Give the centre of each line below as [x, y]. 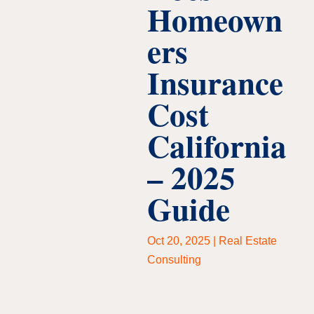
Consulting [174, 259]
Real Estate [248, 240]
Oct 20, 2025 [179, 240]
